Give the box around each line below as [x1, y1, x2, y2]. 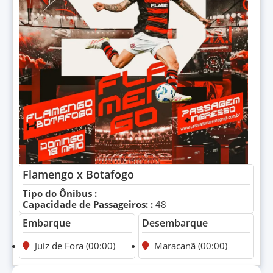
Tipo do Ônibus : [23, 186, 97, 199]
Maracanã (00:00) [151, 239, 227, 252]
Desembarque [141, 216, 208, 230]
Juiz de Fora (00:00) [32, 239, 115, 252]
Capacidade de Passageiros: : [23, 197, 153, 210]
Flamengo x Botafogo [23, 166, 134, 182]
